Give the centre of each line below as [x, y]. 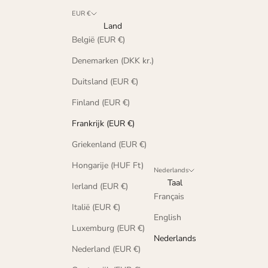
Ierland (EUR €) [100, 186]
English [167, 217]
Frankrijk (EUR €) [103, 123]
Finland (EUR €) [101, 102]
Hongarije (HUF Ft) [108, 165]
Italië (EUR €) [96, 207]
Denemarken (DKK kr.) [113, 60]
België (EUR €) [98, 39]
